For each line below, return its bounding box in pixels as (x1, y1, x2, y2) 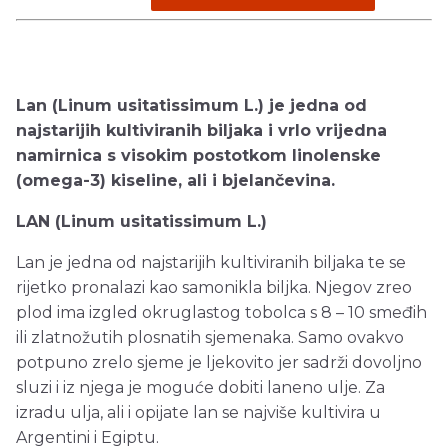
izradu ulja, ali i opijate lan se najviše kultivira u (16, 403, 381, 423)
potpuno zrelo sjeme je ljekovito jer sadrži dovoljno (16, 353, 422, 373)
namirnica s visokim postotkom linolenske (16, 146, 381, 166)
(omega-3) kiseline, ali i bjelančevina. (16, 171, 335, 191)
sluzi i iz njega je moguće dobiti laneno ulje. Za (16, 378, 385, 398)
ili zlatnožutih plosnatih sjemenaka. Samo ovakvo (16, 328, 404, 348)
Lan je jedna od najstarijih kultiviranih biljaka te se (16, 253, 406, 273)
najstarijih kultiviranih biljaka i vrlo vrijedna (16, 121, 387, 141)
